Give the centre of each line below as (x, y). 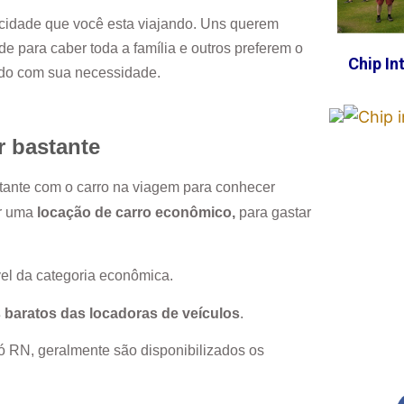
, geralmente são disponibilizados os (147, 350)
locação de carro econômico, (136, 212)
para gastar (273, 212)
